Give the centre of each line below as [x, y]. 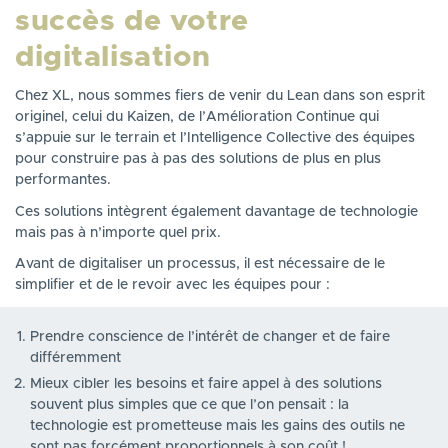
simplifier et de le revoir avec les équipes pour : [172, 285]
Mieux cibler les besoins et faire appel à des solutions [206, 383]
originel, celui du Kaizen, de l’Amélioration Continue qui [197, 117]
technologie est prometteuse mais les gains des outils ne [217, 425]
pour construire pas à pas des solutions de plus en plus [198, 159]
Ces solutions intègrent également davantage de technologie [216, 211]
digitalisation [113, 57]
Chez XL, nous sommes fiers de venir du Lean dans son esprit [220, 96]
